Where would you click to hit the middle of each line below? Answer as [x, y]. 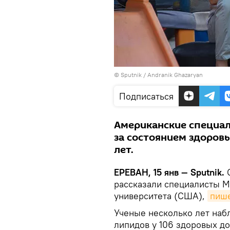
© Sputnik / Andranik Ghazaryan [158, 75]
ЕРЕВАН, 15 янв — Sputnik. [170, 172]
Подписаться [146, 96]
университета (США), [161, 196]
